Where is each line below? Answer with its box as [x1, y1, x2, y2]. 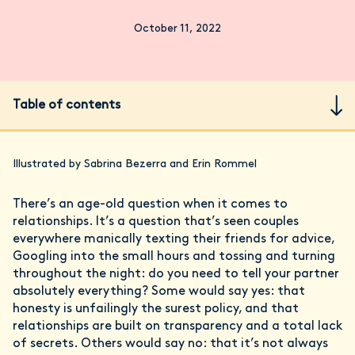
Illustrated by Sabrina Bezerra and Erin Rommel [13, 158, 257, 170]
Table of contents [13, 98, 120, 112]
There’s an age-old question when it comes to [13, 198, 288, 211]
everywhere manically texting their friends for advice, [13, 233, 334, 246]
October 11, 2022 [134, 23, 221, 35]
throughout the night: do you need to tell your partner [13, 268, 339, 281]
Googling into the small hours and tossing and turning [13, 250, 335, 263]
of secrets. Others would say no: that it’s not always [13, 338, 328, 350]
